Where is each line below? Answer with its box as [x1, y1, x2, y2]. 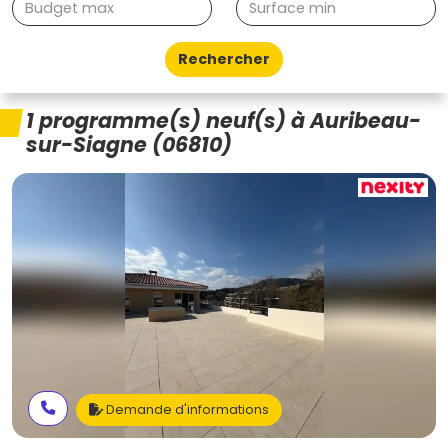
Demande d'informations [103, 401, 269, 418]
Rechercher [178, 49, 270, 69]
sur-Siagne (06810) [26, 130, 232, 159]
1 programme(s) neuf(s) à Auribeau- [26, 106, 421, 135]
